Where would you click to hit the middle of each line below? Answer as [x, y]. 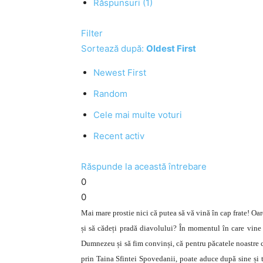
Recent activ [119, 136]
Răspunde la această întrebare [144, 166]
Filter [92, 33]
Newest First [120, 73]
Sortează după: [114, 48]
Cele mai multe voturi [138, 115]
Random [110, 94]
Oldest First [171, 48]
